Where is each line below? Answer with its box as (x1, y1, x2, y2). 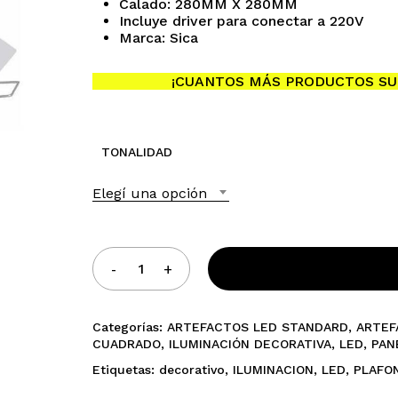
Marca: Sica (118, 29, 198, 46)
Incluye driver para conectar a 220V (118, 12, 364, 29)
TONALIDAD (100, 145, 172, 159)
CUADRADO (92, 337, 161, 351)
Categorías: (92, 320, 167, 334)
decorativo (158, 362, 225, 377)
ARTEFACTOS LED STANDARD (166, 320, 348, 334)
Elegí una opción (92, 185, 207, 202)
